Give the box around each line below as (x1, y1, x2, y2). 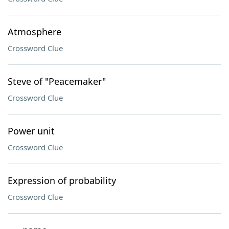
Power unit (8, 125, 55, 137)
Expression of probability (8, 174, 116, 187)
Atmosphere (8, 26, 61, 38)
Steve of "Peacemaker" (8, 75, 106, 87)
